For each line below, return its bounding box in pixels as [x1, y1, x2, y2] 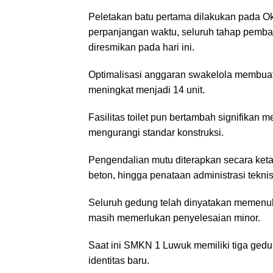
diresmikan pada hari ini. [88, 41, 194, 52]
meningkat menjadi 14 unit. [88, 84, 205, 95]
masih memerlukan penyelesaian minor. [88, 212, 260, 223]
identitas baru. [88, 255, 149, 266]
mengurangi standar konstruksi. [88, 127, 224, 138]
